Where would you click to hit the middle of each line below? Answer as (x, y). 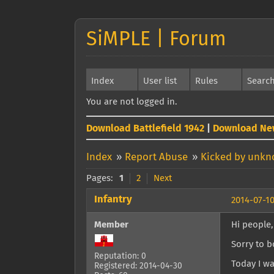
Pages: (100, 178)
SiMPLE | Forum (156, 40)
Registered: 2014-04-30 (138, 266)
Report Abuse (156, 157)
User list (160, 81)
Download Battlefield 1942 (145, 128)
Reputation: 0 (120, 257)
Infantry (113, 199)
